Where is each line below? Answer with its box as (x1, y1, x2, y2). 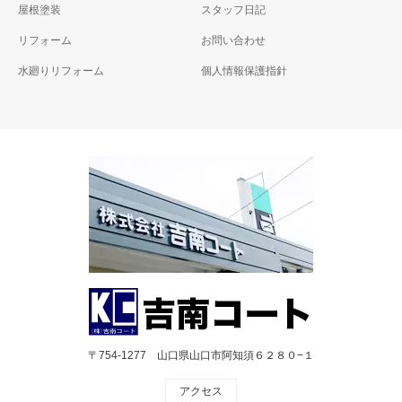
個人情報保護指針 (201, 65, 287, 77)
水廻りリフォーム (18, 65, 104, 77)
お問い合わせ (201, 34, 266, 47)
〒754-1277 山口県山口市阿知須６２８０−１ (88, 349, 314, 362)
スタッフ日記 (201, 4, 266, 16)
